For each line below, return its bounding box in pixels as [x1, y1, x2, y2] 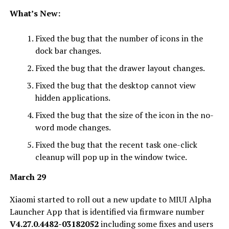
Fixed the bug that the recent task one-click [35, 139, 197, 150]
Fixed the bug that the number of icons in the [35, 32, 203, 44]
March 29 [9, 171, 46, 182]
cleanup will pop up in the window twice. [35, 151, 187, 163]
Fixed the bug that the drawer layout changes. [35, 62, 205, 74]
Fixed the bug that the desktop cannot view [35, 79, 196, 91]
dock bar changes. [35, 44, 101, 56]
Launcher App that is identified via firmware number [9, 205, 204, 217]
